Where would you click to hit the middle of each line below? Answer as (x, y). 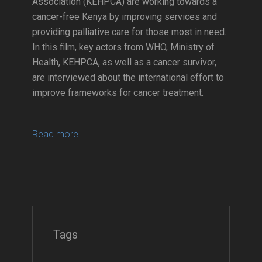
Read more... (59, 134)
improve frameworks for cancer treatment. (118, 93)
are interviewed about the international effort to (128, 77)
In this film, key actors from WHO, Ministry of (123, 47)
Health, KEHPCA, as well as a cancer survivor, (124, 62)
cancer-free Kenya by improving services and (125, 17)
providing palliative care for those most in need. (129, 32)
